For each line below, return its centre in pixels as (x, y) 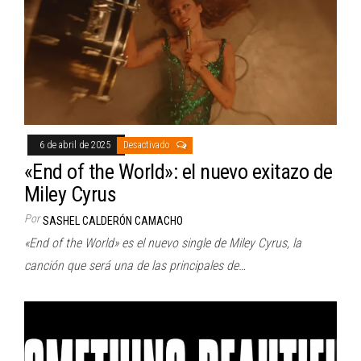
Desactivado (148, 145)
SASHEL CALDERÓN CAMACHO (113, 220)
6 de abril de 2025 (76, 145)
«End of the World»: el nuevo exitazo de (178, 171)
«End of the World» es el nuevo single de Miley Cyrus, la (163, 243)
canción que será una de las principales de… (135, 265)
